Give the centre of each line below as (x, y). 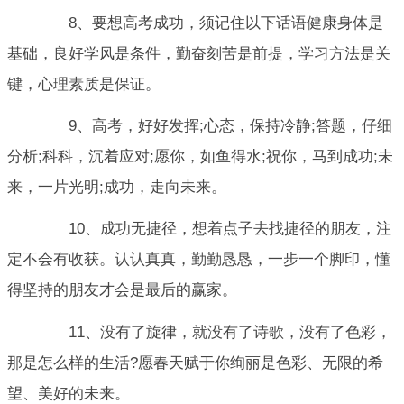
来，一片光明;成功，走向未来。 (117, 188)
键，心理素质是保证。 (84, 84)
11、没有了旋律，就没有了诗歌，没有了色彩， (215, 332)
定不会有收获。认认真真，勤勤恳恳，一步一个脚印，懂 (199, 260)
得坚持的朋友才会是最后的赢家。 (122, 290)
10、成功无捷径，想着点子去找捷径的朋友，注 (215, 229)
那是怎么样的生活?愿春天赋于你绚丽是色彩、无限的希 (195, 363)
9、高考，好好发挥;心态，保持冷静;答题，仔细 (215, 126)
